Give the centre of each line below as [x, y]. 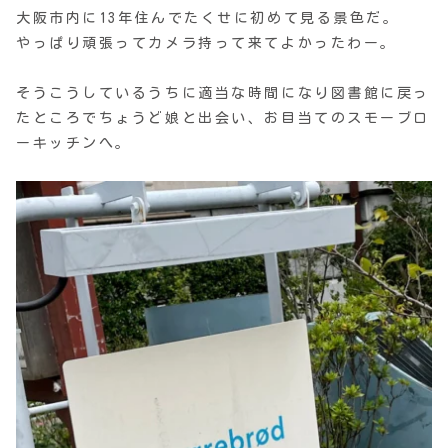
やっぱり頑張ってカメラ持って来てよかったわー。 [206, 42]
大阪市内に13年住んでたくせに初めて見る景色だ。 [208, 17]
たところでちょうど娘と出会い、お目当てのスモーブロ [223, 117]
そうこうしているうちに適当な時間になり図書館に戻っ [223, 92]
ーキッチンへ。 [74, 142]
